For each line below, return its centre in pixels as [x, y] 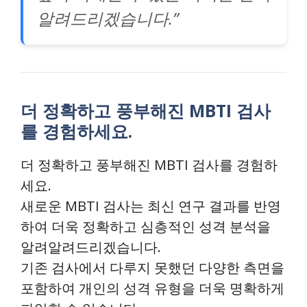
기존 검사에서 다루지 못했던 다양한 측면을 [152, 267]
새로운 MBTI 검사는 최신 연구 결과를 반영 [151, 206]
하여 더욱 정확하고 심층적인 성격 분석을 [146, 226]
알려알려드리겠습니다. [91, 247]
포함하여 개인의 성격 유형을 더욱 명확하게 [152, 288]
